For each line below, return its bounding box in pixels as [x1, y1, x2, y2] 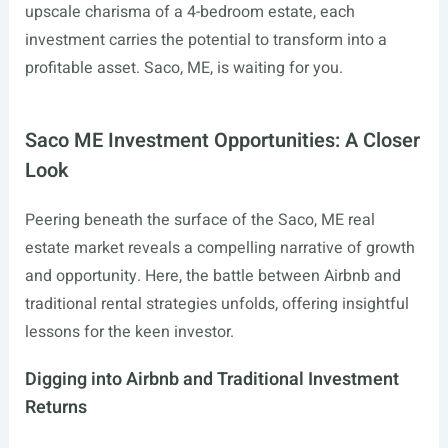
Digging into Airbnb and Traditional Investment [24, 366, 399, 393]
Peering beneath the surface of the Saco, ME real [24, 208, 375, 232]
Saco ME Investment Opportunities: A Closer [24, 126, 420, 155]
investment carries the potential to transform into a [24, 28, 387, 52]
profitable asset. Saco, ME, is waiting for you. [24, 56, 343, 80]
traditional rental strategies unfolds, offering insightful [24, 292, 409, 316]
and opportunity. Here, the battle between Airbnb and [24, 264, 401, 288]
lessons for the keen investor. [24, 320, 234, 344]
